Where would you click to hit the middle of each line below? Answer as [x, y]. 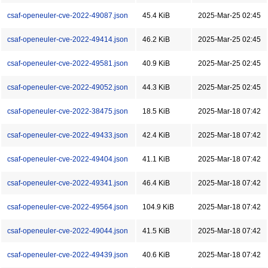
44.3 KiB [156, 87]
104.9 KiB [158, 207]
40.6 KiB [156, 255]
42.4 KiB [156, 135]
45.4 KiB [156, 16]
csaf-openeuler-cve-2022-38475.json [68, 111]
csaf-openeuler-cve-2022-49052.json [68, 87]
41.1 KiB [156, 159]
